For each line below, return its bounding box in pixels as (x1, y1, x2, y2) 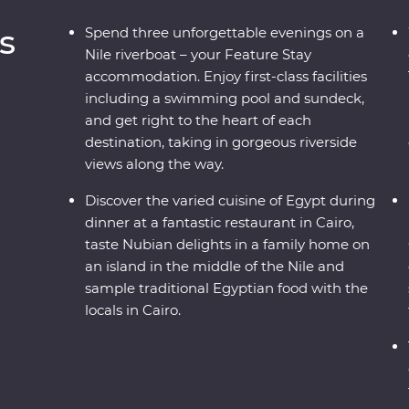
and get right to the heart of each (85, 110, 312, 129)
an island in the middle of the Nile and (85, 257, 345, 275)
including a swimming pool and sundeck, (85, 89, 365, 107)
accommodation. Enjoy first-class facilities (85, 67, 368, 85)
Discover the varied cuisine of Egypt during (85, 191, 376, 209)
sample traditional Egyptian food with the (85, 278, 369, 297)
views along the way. (85, 154, 225, 173)
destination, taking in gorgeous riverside (85, 132, 358, 151)
